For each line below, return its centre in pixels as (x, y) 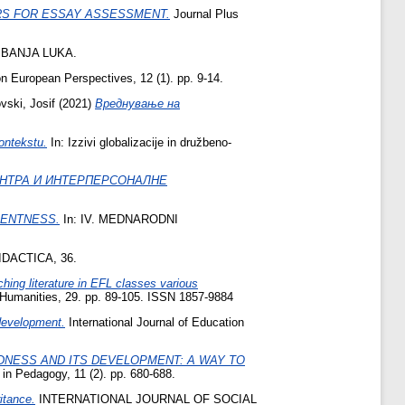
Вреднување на (137, 103)
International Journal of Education (155, 322)
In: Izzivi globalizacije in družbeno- (139, 142)
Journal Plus (204, 14)
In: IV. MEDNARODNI (119, 220)
